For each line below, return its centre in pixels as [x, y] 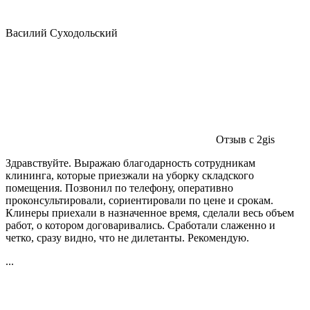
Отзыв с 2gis [245, 139]
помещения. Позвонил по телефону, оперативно [119, 188]
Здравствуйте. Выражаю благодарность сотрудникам [130, 163]
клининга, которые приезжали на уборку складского [130, 175]
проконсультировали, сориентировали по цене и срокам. [139, 200]
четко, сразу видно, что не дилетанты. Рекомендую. [127, 237]
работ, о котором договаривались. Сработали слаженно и [140, 225]
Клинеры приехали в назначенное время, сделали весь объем [150, 212]
